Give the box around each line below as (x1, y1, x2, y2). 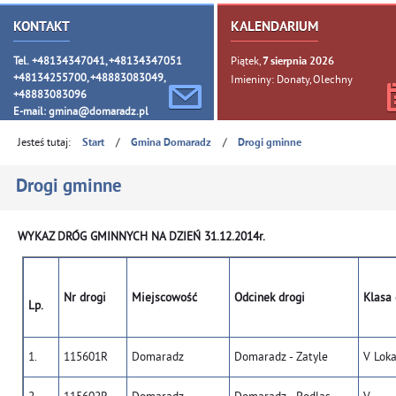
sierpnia (270, 54, 307, 69)
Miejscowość (132, 290, 197, 305)
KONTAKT (13, 19, 70, 36)
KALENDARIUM (231, 19, 318, 36)
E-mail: (13, 103, 49, 118)
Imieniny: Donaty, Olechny (231, 72, 353, 86)
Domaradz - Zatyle (234, 349, 328, 364)
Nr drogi (64, 290, 106, 305)
